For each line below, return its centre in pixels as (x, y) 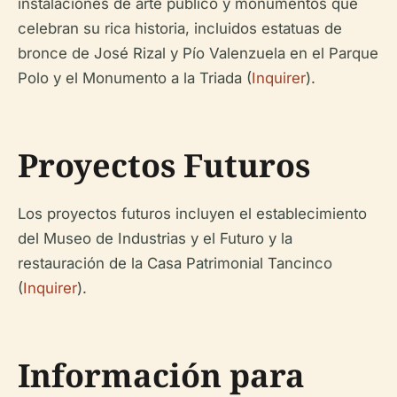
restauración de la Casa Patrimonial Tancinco (175, 263)
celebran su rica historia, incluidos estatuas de (180, 28)
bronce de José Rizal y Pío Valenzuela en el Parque (198, 53)
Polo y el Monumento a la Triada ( (135, 78)
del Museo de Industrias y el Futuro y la (155, 238)
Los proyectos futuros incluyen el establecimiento (192, 214)
